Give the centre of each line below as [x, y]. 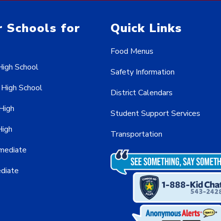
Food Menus [132, 52]
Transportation [136, 134]
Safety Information [143, 72]
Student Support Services [155, 114]
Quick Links [146, 28]
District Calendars [142, 93]
